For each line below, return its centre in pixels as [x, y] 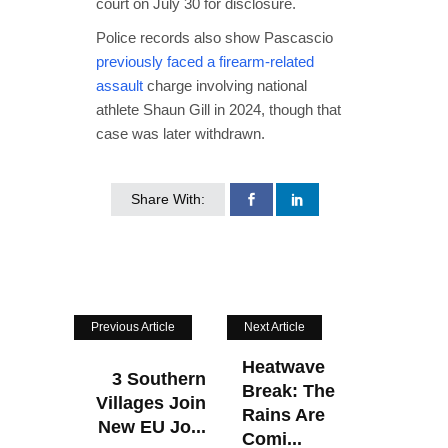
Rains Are [283, 414]
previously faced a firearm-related [205, 61]
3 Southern [159, 378]
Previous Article [133, 326]
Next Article [274, 326]
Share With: [168, 198]
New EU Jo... [152, 426]
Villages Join [151, 402]
